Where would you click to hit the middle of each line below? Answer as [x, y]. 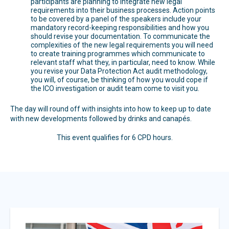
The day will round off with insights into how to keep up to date [111, 109]
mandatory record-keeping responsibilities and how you [120, 27]
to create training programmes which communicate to [118, 53]
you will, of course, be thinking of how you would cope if [119, 79]
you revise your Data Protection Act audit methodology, [119, 71]
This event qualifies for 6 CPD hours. [114, 137]
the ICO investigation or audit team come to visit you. [115, 88]
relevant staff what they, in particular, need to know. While [123, 62]
